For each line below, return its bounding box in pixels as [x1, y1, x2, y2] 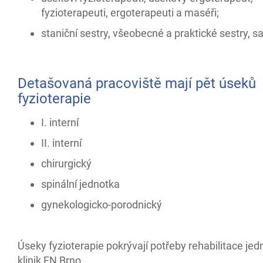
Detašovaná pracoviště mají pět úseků [18, 75, 256, 92]
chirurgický [41, 157, 92, 170]
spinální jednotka [41, 178, 120, 190]
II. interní [41, 137, 82, 149]
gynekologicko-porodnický [41, 198, 162, 211]
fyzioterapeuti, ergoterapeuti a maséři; [41, 6, 219, 19]
